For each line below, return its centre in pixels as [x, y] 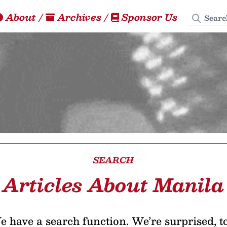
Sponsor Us [149, 17]
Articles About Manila [113, 184]
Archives [79, 17]
